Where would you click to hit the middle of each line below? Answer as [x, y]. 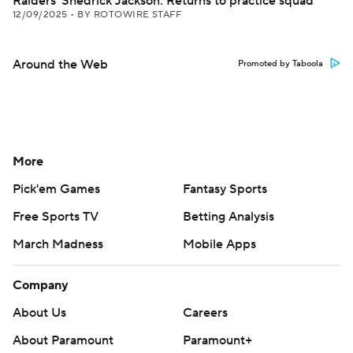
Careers [205, 313]
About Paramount [63, 340]
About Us [39, 313]
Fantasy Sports [225, 189]
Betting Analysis [229, 217]
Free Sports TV [56, 217]
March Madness [58, 244]
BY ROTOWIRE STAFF [130, 15]
